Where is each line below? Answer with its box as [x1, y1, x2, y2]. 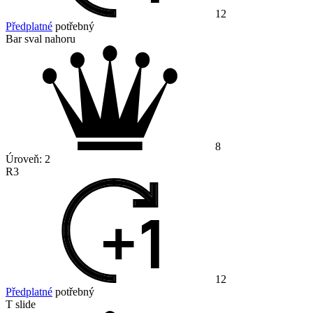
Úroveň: [6, 153, 45, 166]
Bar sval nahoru [6, 33, 75, 45]
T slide [6, 298, 36, 311]
